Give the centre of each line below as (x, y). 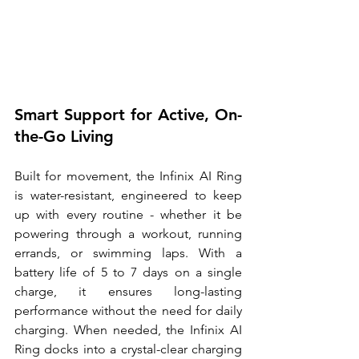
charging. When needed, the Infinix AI (128, 330)
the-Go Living (64, 137)
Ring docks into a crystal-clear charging (128, 349)
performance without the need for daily (128, 311)
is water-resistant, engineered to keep (128, 196)
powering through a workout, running (128, 234)
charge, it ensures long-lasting (128, 292)
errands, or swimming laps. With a (128, 253)
